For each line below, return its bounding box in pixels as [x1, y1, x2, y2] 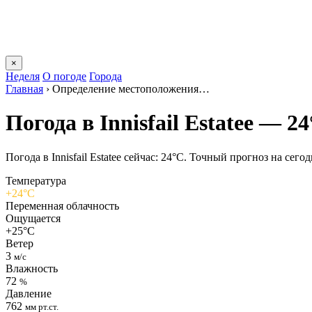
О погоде [42, 70, 86, 82]
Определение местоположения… [52, 83, 210, 95]
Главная [6, 83, 43, 95]
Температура [6, 174, 66, 187]
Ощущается [6, 212, 61, 224]
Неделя [6, 70, 40, 82]
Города [89, 70, 122, 82]
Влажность [6, 262, 58, 274]
